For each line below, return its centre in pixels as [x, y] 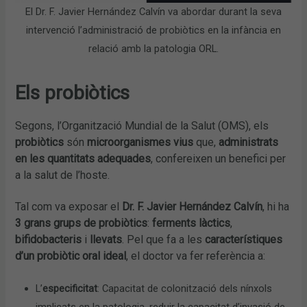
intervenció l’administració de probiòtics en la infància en [153, 30]
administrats [249, 143]
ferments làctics [192, 223]
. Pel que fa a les [164, 240]
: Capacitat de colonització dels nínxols [185, 289]
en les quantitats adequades [83, 159]
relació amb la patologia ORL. [153, 48]
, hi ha [276, 207]
